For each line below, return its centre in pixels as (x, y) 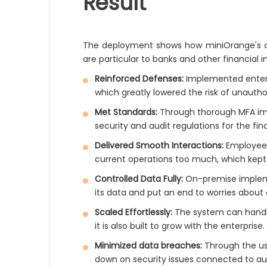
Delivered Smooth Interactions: (159, 145)
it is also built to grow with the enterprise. (180, 226)
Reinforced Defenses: (139, 79)
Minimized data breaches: (149, 246)
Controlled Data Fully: (139, 179)
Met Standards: (126, 112)
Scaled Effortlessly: (134, 212)
